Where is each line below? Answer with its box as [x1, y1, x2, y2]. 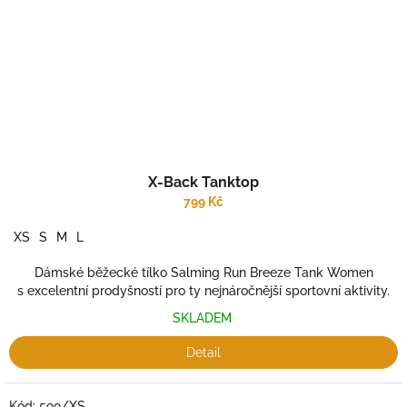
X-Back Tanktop [148, 174, 259, 191]
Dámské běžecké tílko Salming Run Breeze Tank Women [34, 265, 373, 280]
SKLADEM [172, 311, 235, 325]
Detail [186, 345, 221, 360]
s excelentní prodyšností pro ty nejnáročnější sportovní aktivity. [17, 283, 390, 298]
